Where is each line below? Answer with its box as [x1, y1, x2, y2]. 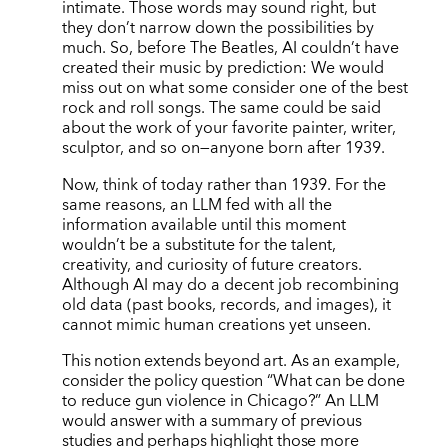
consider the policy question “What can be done [61, 366, 405, 395]
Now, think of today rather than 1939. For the [61, 170, 386, 199]
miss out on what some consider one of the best [61, 74, 408, 103]
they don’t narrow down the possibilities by [61, 14, 374, 43]
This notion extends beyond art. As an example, [61, 346, 400, 375]
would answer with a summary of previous [61, 406, 362, 435]
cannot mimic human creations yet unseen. [61, 310, 371, 339]
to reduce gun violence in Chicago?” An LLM [61, 386, 379, 415]
